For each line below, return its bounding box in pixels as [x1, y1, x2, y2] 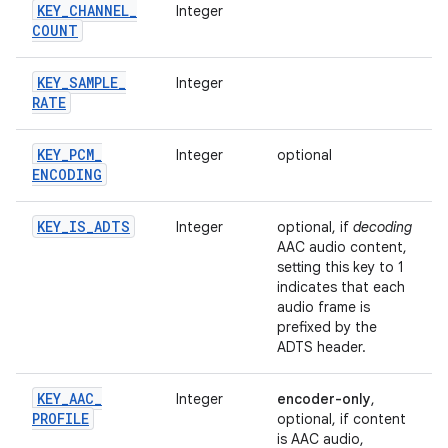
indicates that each [277, 278, 405, 296]
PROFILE [32, 409, 89, 428]
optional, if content [277, 410, 406, 428]
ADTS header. [277, 338, 366, 356]
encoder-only [277, 390, 371, 408]
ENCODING [32, 165, 102, 184]
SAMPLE [69, 73, 118, 92]
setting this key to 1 [277, 258, 404, 276]
